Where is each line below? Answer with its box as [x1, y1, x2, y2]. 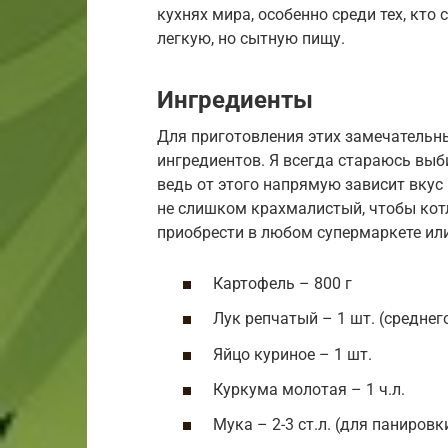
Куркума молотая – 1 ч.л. [213, 379, 405, 399]
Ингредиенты [157, 85, 313, 114]
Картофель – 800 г [213, 274, 352, 294]
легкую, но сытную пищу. [157, 28, 345, 48]
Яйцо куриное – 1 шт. [213, 344, 372, 364]
